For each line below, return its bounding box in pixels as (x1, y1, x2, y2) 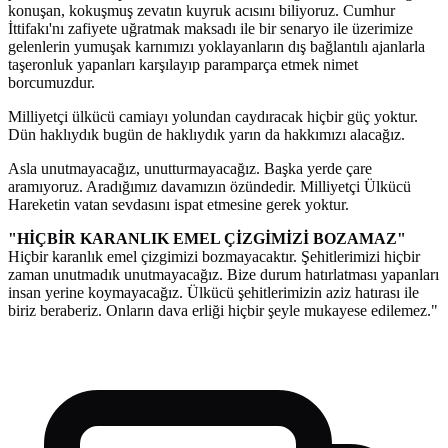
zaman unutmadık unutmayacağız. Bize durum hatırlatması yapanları (8, 266, 439, 284)
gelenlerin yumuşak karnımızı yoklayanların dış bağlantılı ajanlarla (8, 38, 425, 56)
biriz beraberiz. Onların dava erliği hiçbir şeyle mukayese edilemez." (8, 302, 438, 320)
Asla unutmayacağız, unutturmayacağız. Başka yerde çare (8, 160, 372, 178)
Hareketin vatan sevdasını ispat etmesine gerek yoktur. (8, 196, 349, 214)
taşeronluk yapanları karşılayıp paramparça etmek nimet (8, 56, 358, 74)
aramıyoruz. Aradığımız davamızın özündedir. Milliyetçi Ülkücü (8, 178, 411, 196)
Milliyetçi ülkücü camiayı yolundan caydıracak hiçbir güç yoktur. (8, 108, 418, 126)
